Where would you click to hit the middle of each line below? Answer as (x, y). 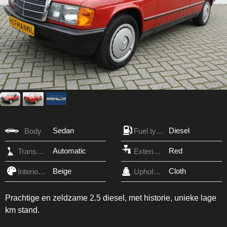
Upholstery (157, 171)
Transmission (40, 151)
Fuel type (160, 131)
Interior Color (42, 171)
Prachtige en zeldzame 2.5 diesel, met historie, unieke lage (111, 198)
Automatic (69, 150)
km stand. (22, 210)
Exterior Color (157, 151)
